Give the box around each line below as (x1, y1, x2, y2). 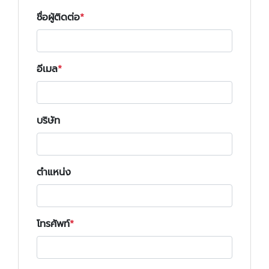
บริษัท (37, 113, 60, 128)
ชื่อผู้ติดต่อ (37, 10, 80, 25)
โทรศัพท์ (37, 217, 70, 231)
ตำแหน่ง (37, 165, 71, 180)
